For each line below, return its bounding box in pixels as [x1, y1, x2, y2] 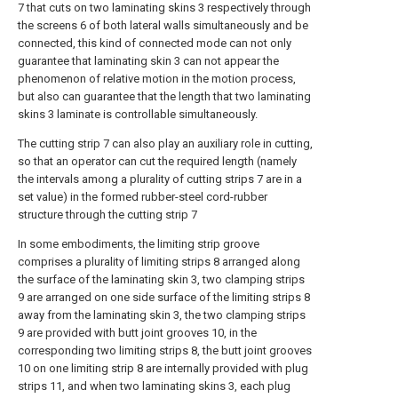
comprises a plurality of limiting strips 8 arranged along [18, 255, 300, 268]
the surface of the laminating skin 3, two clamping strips [18, 273, 305, 286]
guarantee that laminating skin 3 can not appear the [18, 54, 279, 68]
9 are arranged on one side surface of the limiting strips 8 [18, 291, 310, 304]
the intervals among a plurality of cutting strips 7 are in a [18, 172, 302, 186]
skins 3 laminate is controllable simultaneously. [18, 107, 258, 121]
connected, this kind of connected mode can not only [18, 36, 291, 50]
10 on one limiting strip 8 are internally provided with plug [18, 362, 308, 375]
